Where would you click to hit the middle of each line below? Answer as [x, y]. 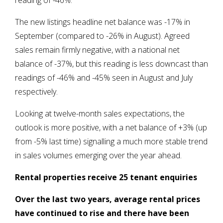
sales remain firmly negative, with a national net [97, 50]
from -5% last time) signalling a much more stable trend [111, 142]
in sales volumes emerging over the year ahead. [99, 156]
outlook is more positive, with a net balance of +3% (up [111, 128]
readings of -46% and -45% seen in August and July [104, 78]
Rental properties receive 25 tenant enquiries [107, 177]
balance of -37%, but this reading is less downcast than [111, 64]
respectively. [37, 92]
